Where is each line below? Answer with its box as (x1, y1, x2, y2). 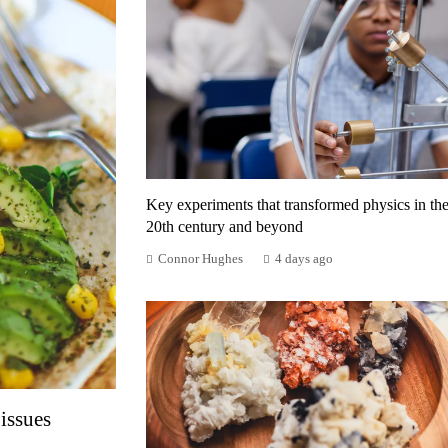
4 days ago (275, 252, 333, 267)
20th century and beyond (146, 218, 303, 236)
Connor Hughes (158, 252, 243, 267)
